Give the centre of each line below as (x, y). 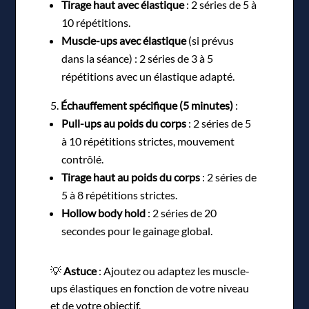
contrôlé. (83, 159)
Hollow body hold (104, 212)
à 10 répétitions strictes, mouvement (148, 141)
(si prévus (210, 40)
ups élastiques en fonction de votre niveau (150, 288)
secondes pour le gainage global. (137, 230)
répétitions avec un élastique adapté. (148, 76)
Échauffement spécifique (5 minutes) (147, 105)
